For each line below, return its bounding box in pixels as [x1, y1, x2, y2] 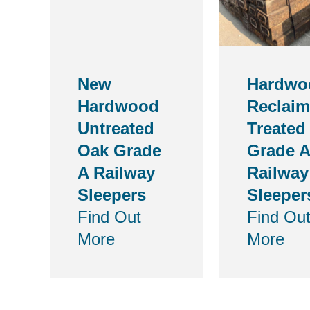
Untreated [77, 119, 154, 138]
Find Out [77, 208, 141, 226]
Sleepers [77, 185, 146, 204]
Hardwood [77, 97, 159, 116]
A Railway [77, 163, 155, 182]
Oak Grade [77, 141, 161, 160]
